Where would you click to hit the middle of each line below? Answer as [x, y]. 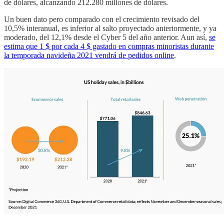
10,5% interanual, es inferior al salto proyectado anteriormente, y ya [110, 28]
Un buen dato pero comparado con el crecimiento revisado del [102, 19]
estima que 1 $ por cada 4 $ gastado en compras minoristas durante [109, 46]
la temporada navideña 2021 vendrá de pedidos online [89, 55]
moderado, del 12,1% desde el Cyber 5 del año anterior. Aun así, [106, 37]
